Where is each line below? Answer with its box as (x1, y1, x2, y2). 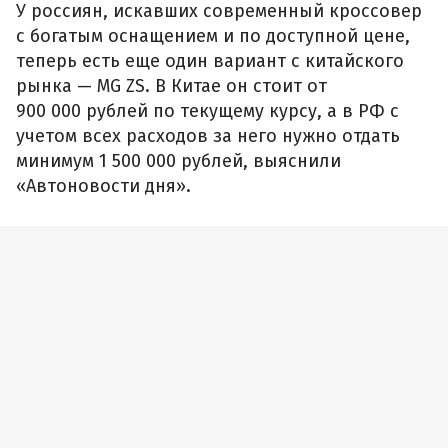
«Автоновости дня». (16, 174, 191, 197)
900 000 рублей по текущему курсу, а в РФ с (16, 99, 399, 122)
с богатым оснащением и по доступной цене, (16, 24, 410, 47)
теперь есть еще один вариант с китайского (16, 49, 404, 72)
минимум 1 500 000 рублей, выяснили (16, 149, 341, 172)
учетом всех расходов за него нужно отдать (16, 124, 400, 147)
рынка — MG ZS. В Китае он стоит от (16, 74, 327, 97)
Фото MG (16, 248, 70, 264)
